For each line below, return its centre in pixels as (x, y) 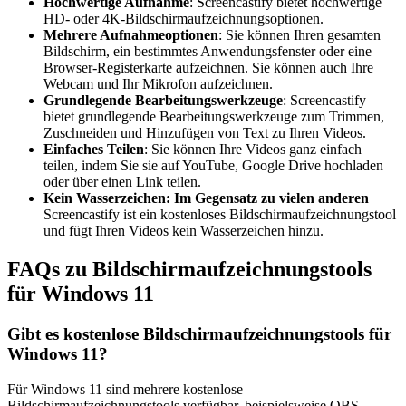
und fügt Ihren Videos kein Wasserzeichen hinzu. (184, 231)
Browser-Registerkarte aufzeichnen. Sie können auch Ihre (208, 68)
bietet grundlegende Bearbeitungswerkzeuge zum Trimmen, (214, 117)
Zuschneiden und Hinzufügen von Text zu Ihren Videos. (205, 133)
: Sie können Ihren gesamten (300, 35)
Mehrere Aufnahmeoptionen (131, 35)
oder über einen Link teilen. (122, 182)
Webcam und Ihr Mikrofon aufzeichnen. (158, 84)
